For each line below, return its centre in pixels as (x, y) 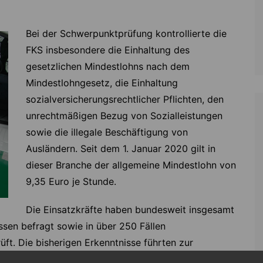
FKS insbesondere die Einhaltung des (108, 50)
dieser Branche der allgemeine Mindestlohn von (131, 165)
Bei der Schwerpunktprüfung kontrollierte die (126, 34)
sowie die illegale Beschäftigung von (107, 132)
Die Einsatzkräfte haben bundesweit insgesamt (130, 210)
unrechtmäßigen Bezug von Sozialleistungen (124, 116)
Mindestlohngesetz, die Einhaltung (102, 83)
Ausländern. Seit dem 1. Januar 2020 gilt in (121, 149)
